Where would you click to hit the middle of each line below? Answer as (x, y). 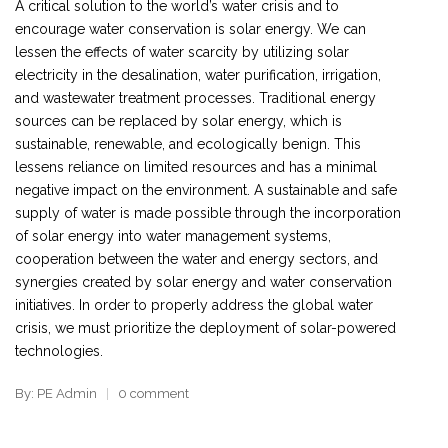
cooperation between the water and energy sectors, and (196, 258)
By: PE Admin (56, 393)
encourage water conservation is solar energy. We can (190, 28)
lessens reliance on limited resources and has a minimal (196, 166)
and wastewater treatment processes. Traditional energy (195, 97)
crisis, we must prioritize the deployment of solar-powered (205, 327)
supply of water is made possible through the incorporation (208, 212)
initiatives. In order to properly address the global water (194, 304)
